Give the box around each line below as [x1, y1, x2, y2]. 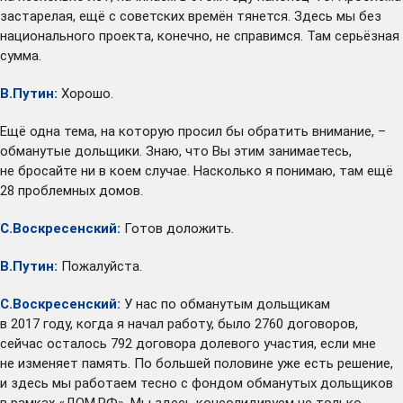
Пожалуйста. [58, 257, 142, 274]
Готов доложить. [121, 219, 234, 237]
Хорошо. [61, 85, 113, 102]
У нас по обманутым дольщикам [124, 295, 330, 312]
